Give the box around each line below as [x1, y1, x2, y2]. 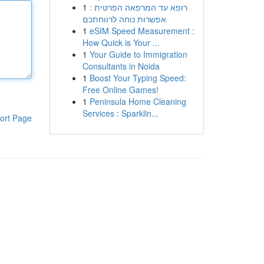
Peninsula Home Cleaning [89, 95, 186, 107]
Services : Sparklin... [82, 107, 159, 119]
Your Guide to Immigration [89, 48, 187, 60]
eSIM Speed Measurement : [89, 25, 194, 37]
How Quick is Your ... [82, 37, 160, 48]
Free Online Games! [82, 84, 159, 95]
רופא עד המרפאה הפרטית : [89, 1, 187, 13]
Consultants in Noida [82, 60, 160, 72]
